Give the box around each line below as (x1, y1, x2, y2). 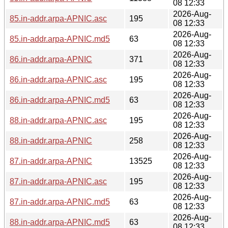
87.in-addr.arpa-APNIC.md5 (10, 197, 110, 206)
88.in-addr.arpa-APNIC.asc (10, 116, 107, 125)
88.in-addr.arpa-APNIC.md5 (10, 217, 110, 226)
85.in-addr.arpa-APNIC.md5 (10, 34, 110, 43)
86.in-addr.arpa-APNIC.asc (10, 75, 107, 84)
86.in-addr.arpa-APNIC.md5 (10, 95, 110, 104)
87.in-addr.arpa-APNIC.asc (10, 177, 107, 186)
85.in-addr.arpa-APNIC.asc (10, 14, 107, 23)
